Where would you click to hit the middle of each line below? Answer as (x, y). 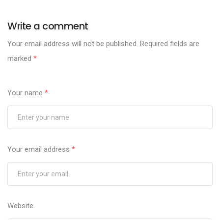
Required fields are (169, 44)
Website (20, 206)
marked (20, 59)
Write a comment (48, 26)
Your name (26, 93)
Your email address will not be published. (73, 44)
